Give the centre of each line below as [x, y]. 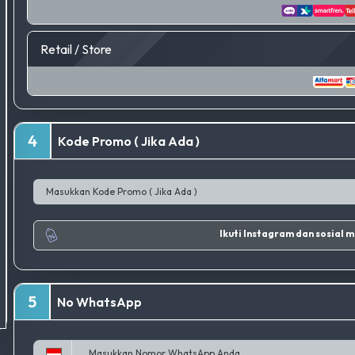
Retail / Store [76, 50]
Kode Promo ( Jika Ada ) [129, 141]
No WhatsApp [100, 302]
